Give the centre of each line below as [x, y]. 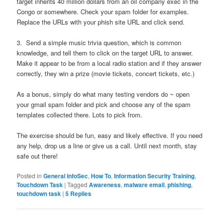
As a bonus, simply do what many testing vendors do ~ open [103, 94]
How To [101, 176]
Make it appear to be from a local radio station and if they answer [109, 63]
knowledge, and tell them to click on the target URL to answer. [105, 53]
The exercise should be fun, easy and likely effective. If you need [110, 136]
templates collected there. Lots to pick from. [81, 115]
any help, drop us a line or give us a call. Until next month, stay [107, 146]
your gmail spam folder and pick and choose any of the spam [104, 105]
